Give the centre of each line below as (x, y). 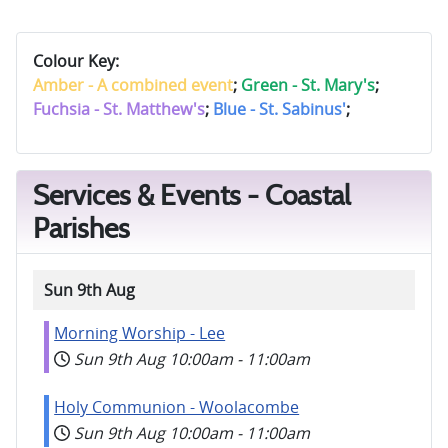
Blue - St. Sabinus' (279, 108)
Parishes (81, 228)
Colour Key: (76, 60)
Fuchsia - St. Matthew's (119, 108)
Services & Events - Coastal (192, 195)
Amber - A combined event (133, 84)
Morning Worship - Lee (140, 332)
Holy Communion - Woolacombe (177, 407)
